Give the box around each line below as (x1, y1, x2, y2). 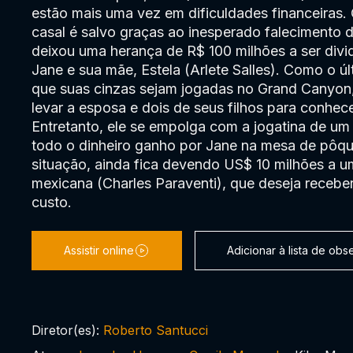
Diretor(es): (32, 322, 103, 338)
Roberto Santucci (103, 322, 208, 338)
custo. (32, 194, 72, 210)
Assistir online (64, 243, 134, 257)
